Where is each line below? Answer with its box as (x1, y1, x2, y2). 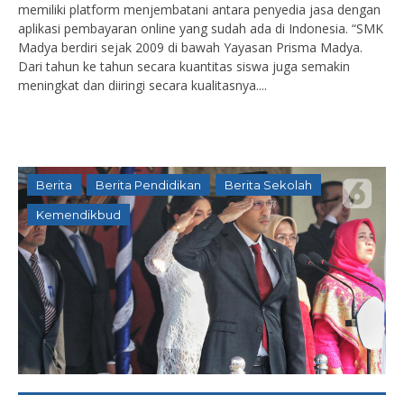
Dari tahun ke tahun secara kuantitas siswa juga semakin (18, 58, 350, 75)
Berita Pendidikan (96, 178, 201, 192)
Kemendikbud (36, 207, 121, 222)
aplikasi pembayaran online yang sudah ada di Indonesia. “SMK (18, 20, 383, 37)
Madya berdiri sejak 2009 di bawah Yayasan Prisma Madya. (18, 39, 363, 56)
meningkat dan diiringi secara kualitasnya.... (18, 77, 267, 94)
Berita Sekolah (225, 178, 312, 192)
